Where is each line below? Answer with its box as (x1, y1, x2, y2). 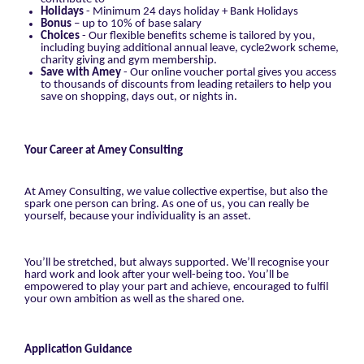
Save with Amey (41, 66, 121, 79)
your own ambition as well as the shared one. (24, 292, 245, 305)
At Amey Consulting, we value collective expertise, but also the (24, 186, 327, 199)
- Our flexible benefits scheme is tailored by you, (82, 29, 315, 42)
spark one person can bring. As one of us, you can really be (24, 198, 309, 211)
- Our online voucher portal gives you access (121, 66, 336, 79)
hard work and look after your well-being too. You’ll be (24, 268, 288, 281)
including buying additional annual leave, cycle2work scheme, (41, 41, 339, 54)
